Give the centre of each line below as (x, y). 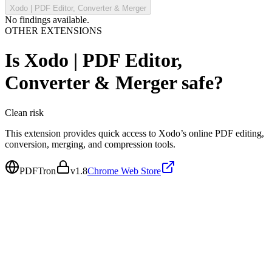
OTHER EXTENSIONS (53, 31)
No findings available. (47, 20)
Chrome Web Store (124, 171)
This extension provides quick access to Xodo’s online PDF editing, (134, 133)
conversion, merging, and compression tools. (90, 144)
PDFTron (38, 171)
